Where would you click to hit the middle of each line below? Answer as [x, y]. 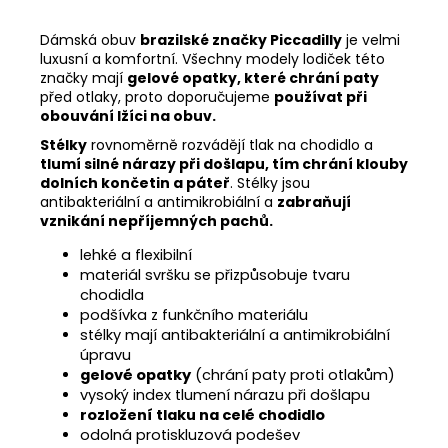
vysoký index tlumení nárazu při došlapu [225, 394]
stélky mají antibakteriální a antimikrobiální [235, 334]
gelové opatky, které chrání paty [253, 77]
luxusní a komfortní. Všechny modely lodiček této [212, 58]
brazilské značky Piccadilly [241, 39]
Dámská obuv [90, 39]
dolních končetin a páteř [135, 182]
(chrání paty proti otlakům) [293, 374]
